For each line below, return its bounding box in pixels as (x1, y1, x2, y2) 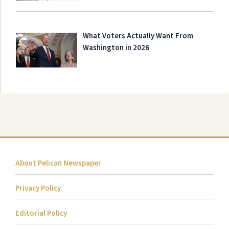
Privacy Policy (15, 183, 61, 194)
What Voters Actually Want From (83, 31, 194, 42)
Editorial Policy (15, 208, 67, 219)
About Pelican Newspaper (15, 158, 101, 169)
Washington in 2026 (83, 42, 150, 54)
